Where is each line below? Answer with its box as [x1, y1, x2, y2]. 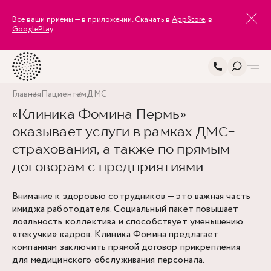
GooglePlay [12, 24, 53, 35]
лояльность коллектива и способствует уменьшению [12, 215, 244, 229]
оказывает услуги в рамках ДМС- [12, 123, 235, 139]
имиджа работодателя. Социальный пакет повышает [12, 202, 239, 216]
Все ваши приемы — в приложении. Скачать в [12, 14, 172, 25]
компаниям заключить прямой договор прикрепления [12, 240, 241, 254]
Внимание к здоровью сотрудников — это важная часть [12, 189, 251, 203]
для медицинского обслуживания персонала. [12, 253, 205, 267]
